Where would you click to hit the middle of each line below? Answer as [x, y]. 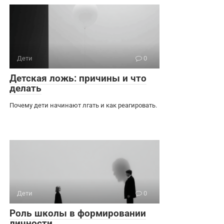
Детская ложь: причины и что [78, 78]
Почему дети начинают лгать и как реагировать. [83, 105]
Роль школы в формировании [78, 213]
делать [25, 88]
